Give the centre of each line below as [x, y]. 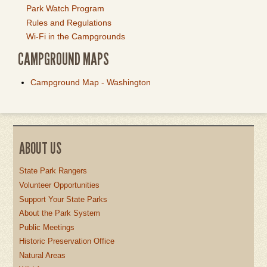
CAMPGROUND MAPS [63, 59]
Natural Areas [43, 256]
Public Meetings [47, 227]
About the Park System [60, 213]
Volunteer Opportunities [60, 185]
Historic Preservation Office [67, 241]
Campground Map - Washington [91, 83]
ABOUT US [41, 148]
